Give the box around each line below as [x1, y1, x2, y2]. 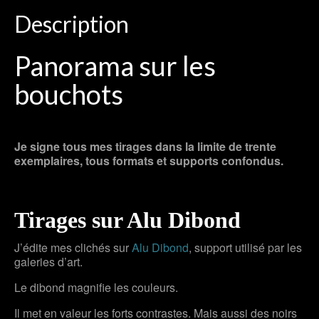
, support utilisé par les [189, 239, 302, 256]
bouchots [14, 78, 123, 111]
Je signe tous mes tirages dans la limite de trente [14, 138, 276, 155]
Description [14, 10, 129, 38]
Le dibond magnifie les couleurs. [14, 278, 178, 296]
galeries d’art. [14, 253, 83, 270]
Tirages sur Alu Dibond [14, 207, 241, 234]
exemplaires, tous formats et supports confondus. [14, 152, 283, 169]
